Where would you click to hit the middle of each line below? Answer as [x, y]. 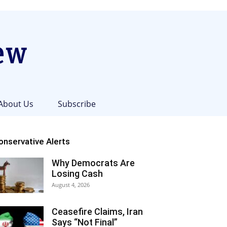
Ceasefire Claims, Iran [97, 212]
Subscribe [77, 104]
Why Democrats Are [93, 163]
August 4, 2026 [71, 185]
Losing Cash [77, 174]
